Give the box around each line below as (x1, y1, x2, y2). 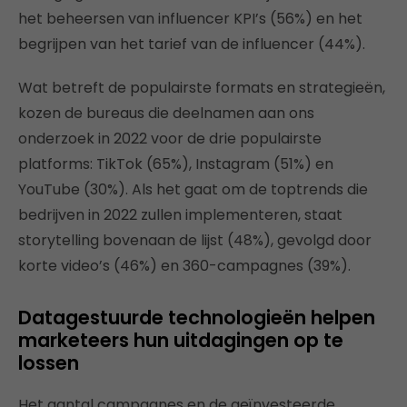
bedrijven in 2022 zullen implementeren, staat (18, 204, 342, 225)
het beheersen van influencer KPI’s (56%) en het (18, 8, 362, 29)
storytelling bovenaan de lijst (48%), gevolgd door (18, 230, 372, 251)
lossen (18, 350, 79, 376)
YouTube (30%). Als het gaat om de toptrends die (18, 179, 368, 200)
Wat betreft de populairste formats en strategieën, (18, 77, 385, 98)
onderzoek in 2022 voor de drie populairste (18, 128, 322, 149)
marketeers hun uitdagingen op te (18, 327, 343, 353)
